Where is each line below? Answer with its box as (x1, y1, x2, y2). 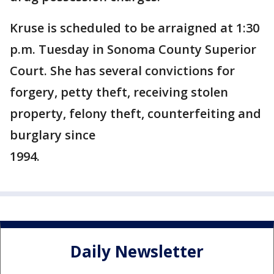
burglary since (10, 127, 95, 144)
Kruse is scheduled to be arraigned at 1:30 (10, 20, 259, 37)
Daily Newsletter (70, 240, 204, 262)
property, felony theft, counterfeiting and (10, 105, 261, 122)
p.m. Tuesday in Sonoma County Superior (10, 41, 256, 58)
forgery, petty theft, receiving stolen (10, 84, 228, 101)
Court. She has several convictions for (10, 62, 235, 80)
